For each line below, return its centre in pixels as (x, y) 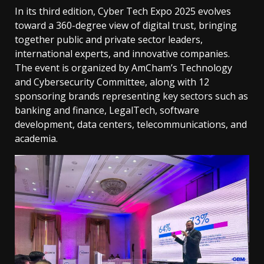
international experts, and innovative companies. (122, 54)
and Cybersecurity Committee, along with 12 (112, 82)
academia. (36, 139)
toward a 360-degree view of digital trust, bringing (126, 26)
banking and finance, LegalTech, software (107, 110)
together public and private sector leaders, (109, 40)
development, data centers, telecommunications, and (131, 125)
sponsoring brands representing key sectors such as (131, 96)
